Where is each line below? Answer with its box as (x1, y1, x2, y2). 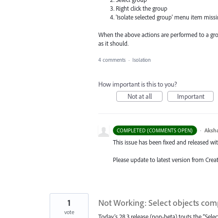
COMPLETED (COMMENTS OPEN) (117, 127, 193, 134)
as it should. (98, 39, 128, 47)
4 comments (98, 56, 126, 64)
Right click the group (116, 4, 168, 12)
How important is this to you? (98, 80, 177, 89)
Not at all (127, 92, 152, 101)
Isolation (132, 56, 151, 64)
